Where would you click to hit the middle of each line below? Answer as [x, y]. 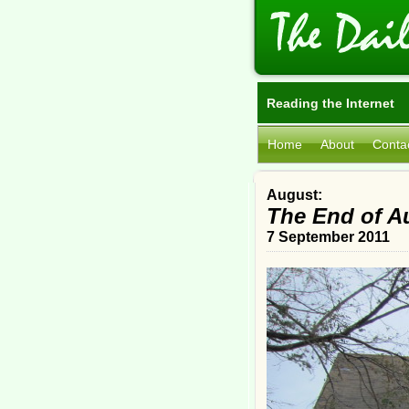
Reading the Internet [330, 103]
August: [294, 195]
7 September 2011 [328, 237]
